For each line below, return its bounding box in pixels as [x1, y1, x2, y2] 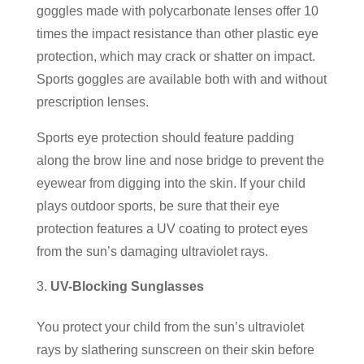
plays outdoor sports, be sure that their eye [36, 198, 279, 213]
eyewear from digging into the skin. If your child [36, 175, 305, 190]
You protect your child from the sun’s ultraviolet [36, 319, 304, 334]
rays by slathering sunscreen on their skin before [36, 342, 314, 357]
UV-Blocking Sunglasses [50, 279, 204, 293]
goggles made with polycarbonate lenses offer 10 [36, 3, 318, 18]
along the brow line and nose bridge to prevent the [36, 153, 324, 167]
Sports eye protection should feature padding [36, 130, 294, 145]
